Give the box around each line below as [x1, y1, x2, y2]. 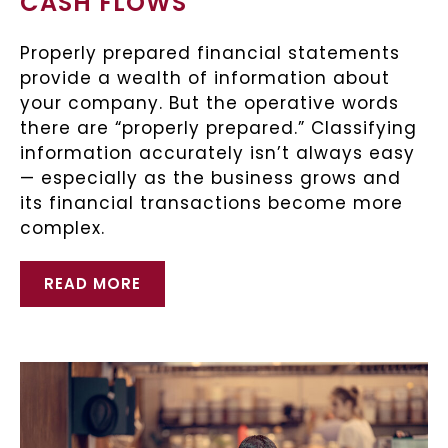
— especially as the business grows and [20, 165, 401, 190]
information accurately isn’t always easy [20, 140, 415, 165]
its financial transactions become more [20, 190, 403, 215]
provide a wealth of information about [20, 65, 390, 90]
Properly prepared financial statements [20, 40, 400, 65]
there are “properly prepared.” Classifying [20, 115, 417, 140]
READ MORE [44, 272, 141, 294]
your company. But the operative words [20, 90, 399, 115]
